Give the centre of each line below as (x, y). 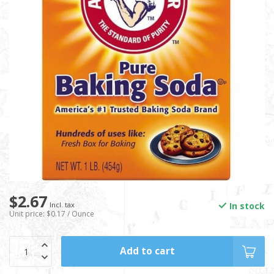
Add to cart (147, 251)
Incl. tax (62, 205)
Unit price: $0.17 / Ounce (52, 213)
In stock (246, 206)
